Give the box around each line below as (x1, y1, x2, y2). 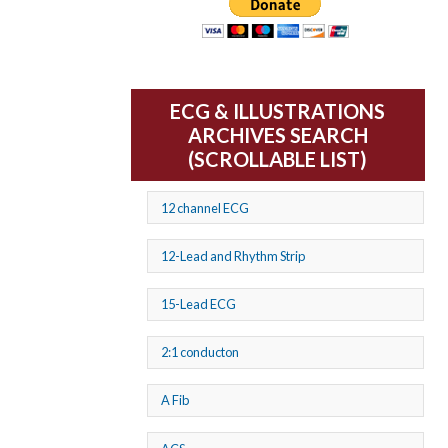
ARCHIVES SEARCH (187, 123, 368, 148)
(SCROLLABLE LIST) (188, 147, 368, 172)
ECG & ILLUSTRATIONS (170, 99, 386, 124)
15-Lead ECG (161, 296, 237, 313)
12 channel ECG (161, 199, 250, 216)
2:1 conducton (161, 344, 240, 361)
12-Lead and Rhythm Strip (161, 247, 306, 264)
